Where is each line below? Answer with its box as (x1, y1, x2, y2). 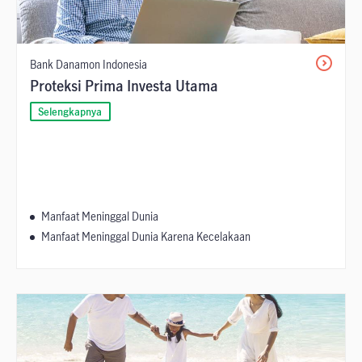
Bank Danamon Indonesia (30, 57, 147, 72)
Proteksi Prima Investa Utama (30, 76, 218, 95)
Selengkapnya (38, 103, 103, 119)
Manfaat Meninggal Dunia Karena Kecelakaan (41, 229, 250, 244)
